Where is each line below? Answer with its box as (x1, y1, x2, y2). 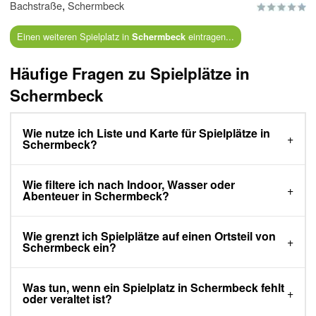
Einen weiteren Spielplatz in (16, 30, 132, 44)
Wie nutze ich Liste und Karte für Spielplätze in (23, 125, 270, 142)
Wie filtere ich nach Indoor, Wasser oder (23, 176, 235, 193)
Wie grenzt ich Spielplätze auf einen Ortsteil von (23, 228, 276, 245)
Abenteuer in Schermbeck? (23, 188, 169, 205)
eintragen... (185, 30, 234, 44)
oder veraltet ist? (23, 291, 112, 308)
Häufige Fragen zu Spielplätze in (10, 62, 250, 85)
